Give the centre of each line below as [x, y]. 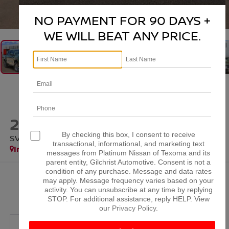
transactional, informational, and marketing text [128, 144]
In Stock [31, 149]
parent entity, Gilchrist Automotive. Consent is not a [128, 162]
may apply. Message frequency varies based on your [128, 181]
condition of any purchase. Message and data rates [128, 171]
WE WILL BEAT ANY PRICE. [122, 36]
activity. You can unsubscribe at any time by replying [128, 190]
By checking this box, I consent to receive [128, 135]
